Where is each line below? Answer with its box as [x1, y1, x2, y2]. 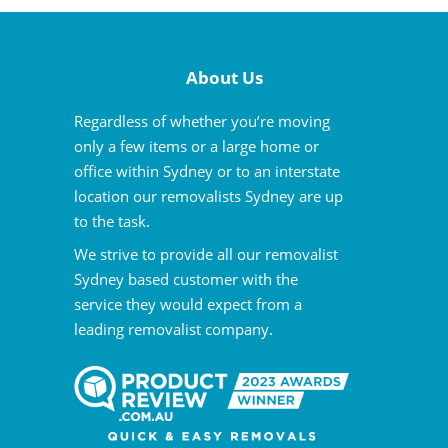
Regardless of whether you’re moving [74, 110, 330, 131]
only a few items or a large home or [74, 135, 319, 156]
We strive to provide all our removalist [74, 243, 338, 264]
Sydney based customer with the [74, 268, 298, 289]
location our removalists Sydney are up [74, 185, 343, 206]
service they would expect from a [74, 293, 302, 314]
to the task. [74, 210, 150, 231]
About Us [185, 65, 263, 89]
